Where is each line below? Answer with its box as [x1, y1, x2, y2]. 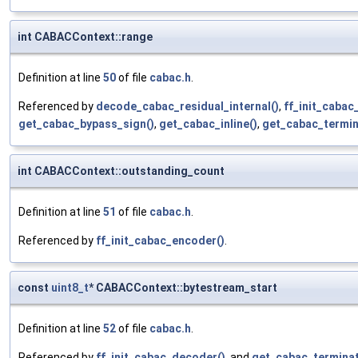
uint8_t [51, 281, 89, 295]
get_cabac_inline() [159, 117, 257, 131]
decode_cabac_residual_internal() [96, 100, 279, 113]
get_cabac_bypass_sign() [18, 117, 154, 131]
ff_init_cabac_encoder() [96, 234, 225, 248]
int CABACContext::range [18, 30, 153, 44]
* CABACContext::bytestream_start [89, 281, 277, 295]
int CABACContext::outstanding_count [18, 165, 225, 178]
